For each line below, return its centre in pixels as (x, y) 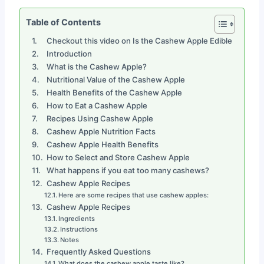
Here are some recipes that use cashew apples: (134, 195)
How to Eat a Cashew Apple (97, 105)
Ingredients (79, 218)
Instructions (80, 229)
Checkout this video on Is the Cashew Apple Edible (139, 40)
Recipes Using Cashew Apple (100, 118)
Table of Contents (63, 22)
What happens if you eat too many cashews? (128, 170)
